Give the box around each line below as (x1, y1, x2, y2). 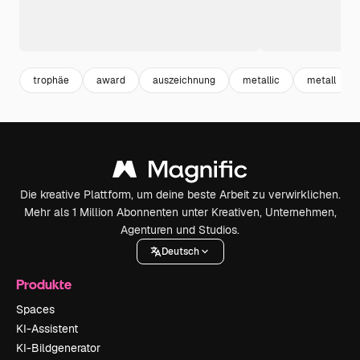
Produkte (16, 276, 72, 292)
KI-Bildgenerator (16, 341, 100, 355)
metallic (243, 73, 280, 87)
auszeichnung (153, 73, 215, 87)
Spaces (16, 302, 55, 317)
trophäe (33, 73, 69, 87)
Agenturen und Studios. (121, 223, 239, 237)
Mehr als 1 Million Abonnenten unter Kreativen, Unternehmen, (23, 205, 337, 219)
